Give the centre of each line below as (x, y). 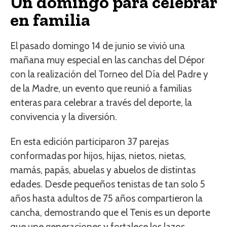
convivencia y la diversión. (64, 117)
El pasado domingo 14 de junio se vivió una (98, 46)
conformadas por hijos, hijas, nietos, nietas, (98, 156)
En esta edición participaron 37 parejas (89, 142)
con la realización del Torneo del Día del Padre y (109, 74)
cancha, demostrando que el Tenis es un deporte (110, 213)
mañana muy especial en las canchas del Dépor (107, 60)
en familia (50, 20)
